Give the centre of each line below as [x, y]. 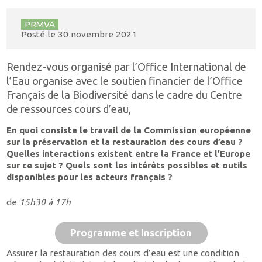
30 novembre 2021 [97, 34]
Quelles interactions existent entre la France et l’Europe [129, 154]
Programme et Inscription [131, 233]
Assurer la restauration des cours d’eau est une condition [123, 253]
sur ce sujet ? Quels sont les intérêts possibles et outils [127, 166]
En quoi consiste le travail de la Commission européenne [129, 130]
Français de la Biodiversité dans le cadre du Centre [125, 95]
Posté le [39, 34]
